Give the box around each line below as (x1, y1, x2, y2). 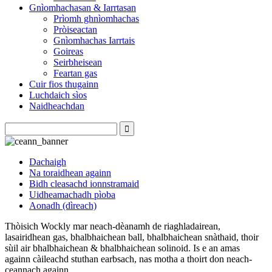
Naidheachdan (29, 101, 84, 111)
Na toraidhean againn (29, 168, 111, 178)
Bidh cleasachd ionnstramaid (29, 178, 139, 189)
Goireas (53, 46, 83, 56)
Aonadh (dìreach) (29, 200, 97, 211)
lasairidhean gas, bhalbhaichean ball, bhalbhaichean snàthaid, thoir (5, 232, 259, 242)
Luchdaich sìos (29, 90, 87, 100)
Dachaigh (29, 157, 66, 167)
